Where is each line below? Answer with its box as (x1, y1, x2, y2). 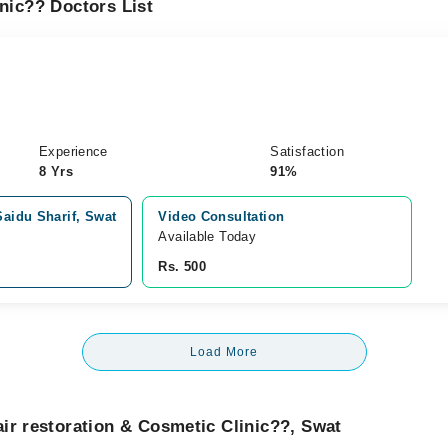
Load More (190, 345, 258, 359)
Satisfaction (270, 144, 344, 159)
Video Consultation (158, 209, 285, 224)
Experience (38, 144, 108, 159)
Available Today (158, 229, 257, 244)
